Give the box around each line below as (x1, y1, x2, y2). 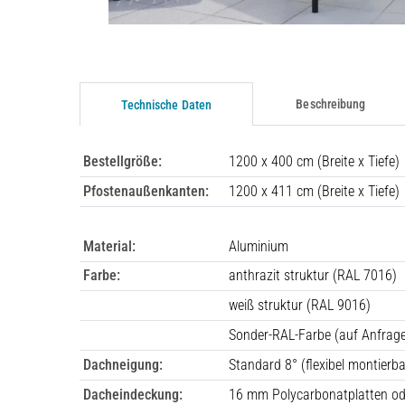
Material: (83, 237, 136, 255)
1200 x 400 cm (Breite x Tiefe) (229, 152, 400, 170)
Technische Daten (121, 97, 212, 112)
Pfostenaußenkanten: (83, 182, 209, 200)
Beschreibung (296, 96, 366, 111)
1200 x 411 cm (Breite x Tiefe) (229, 182, 400, 200)
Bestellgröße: (83, 152, 162, 170)
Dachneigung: (83, 355, 163, 373)
